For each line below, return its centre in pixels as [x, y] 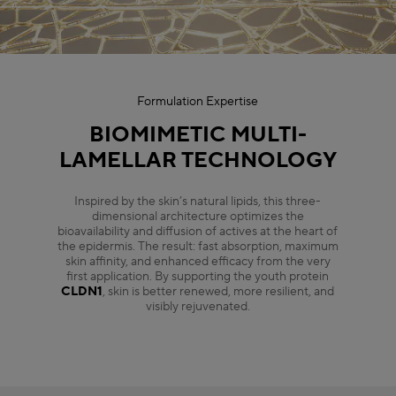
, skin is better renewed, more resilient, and [219, 291]
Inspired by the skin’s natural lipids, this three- [198, 201]
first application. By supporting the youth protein [198, 276]
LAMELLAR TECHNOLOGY [198, 160]
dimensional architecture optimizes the [198, 216]
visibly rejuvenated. [198, 306]
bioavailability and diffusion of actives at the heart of [198, 231]
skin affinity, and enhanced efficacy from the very [198, 261]
